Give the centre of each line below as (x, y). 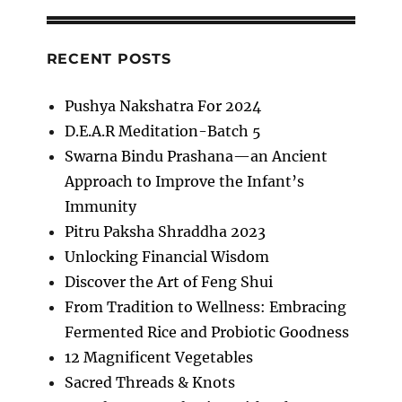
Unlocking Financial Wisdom (166, 256)
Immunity (100, 206)
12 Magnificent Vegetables (158, 357)
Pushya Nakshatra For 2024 (162, 105)
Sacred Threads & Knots (149, 382)
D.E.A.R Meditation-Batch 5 (162, 131)
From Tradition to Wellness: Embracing (205, 306)
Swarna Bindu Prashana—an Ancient (196, 156)
